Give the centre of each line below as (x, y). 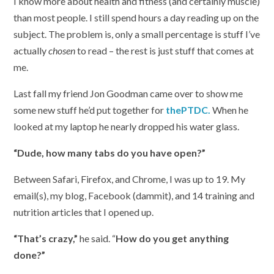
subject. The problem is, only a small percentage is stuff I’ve (137, 34)
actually (31, 50)
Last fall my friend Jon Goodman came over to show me (128, 93)
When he (230, 109)
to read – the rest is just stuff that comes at (165, 50)
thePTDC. (188, 109)
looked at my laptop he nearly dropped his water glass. (127, 126)
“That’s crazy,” (47, 238)
